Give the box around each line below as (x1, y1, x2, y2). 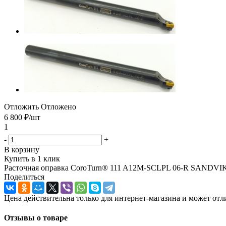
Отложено (41, 102, 76, 111)
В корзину (4, 145, 39, 154)
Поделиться (4, 172, 44, 181)
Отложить (4, 102, 39, 111)
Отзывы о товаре (4, 213, 68, 222)
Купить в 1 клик (4, 154, 60, 163)
